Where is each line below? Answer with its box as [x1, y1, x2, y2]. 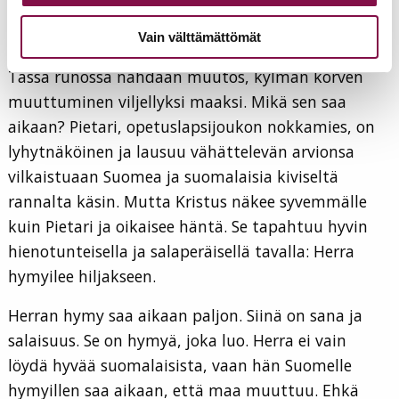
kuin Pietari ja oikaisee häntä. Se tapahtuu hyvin [8, 216, 368, 238]
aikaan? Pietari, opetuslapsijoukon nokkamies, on [8, 116, 375, 138]
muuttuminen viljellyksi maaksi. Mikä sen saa [8, 91, 346, 113]
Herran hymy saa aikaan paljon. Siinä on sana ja [8, 305, 362, 327]
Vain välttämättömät [138, 28, 261, 45]
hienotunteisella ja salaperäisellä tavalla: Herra [8, 240, 354, 263]
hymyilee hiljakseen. [8, 265, 156, 288]
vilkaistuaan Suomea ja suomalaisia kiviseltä [8, 166, 338, 188]
